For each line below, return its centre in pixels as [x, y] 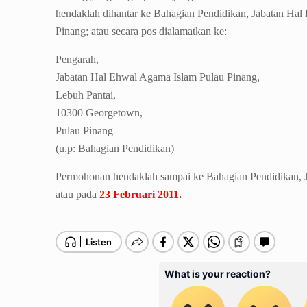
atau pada [76, 194]
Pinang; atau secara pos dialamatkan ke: [142, 31]
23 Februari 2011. [141, 194]
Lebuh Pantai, [86, 95]
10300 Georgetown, [99, 113]
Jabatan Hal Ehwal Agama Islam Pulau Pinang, [158, 77]
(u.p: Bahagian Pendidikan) [115, 148]
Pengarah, [77, 59]
